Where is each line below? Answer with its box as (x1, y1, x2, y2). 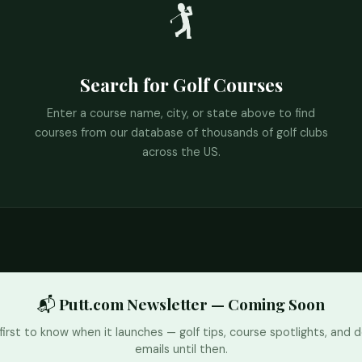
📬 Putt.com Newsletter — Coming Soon (37, 293, 325, 315)
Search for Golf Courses (79, 72, 283, 97)
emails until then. (134, 341, 228, 356)
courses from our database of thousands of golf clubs (34, 124, 328, 140)
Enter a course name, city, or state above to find (47, 105, 315, 120)
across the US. (141, 144, 221, 159)
